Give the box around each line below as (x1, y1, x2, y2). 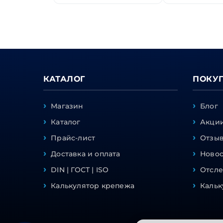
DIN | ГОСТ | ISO (51, 165, 109, 175)
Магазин (51, 102, 84, 111)
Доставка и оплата (51, 149, 120, 159)
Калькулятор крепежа (51, 181, 135, 191)
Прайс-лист (51, 133, 96, 143)
